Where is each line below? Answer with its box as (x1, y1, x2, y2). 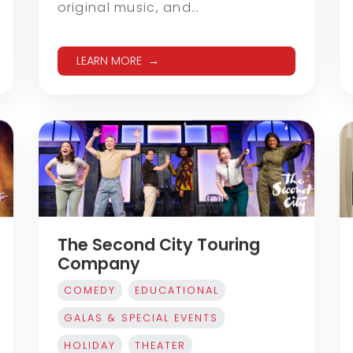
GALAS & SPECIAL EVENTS (63, 310, 218, 325)
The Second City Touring (57, 232, 260, 256)
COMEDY (63, 283, 116, 297)
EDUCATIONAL (134, 283, 219, 297)
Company (57, 251, 140, 275)
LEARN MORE (76, 52, 142, 69)
